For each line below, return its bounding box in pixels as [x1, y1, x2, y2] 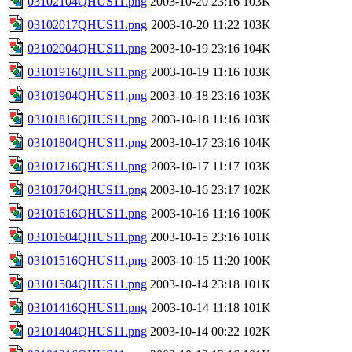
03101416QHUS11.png [27, 300, 147, 314]
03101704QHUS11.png [27, 182, 147, 196]
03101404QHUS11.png [27, 324, 147, 338]
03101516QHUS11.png [27, 253, 147, 267]
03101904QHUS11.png [27, 88, 147, 102]
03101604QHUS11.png [27, 229, 147, 244]
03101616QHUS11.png [27, 206, 147, 220]
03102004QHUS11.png [27, 41, 147, 55]
